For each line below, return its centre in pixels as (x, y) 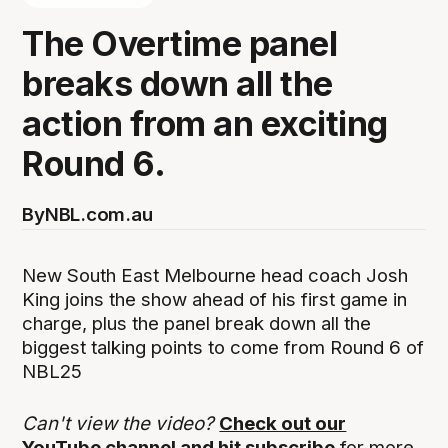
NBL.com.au (98, 214)
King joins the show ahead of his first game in (215, 299)
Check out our (283, 423)
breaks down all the (177, 83)
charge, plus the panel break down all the (197, 323)
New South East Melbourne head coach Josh (215, 275)
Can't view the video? (121, 423)
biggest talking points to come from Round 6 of (223, 347)
